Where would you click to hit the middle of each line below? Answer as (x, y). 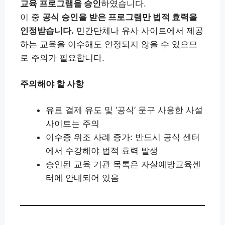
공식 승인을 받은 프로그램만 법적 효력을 (120, 17)
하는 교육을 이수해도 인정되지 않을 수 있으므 (109, 44)
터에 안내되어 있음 (82, 178)
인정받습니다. (47, 30)
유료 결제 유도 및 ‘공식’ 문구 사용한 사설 (124, 110)
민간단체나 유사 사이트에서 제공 (139, 30)
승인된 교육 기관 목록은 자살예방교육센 (123, 164)
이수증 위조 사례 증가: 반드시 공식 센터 (123, 137)
